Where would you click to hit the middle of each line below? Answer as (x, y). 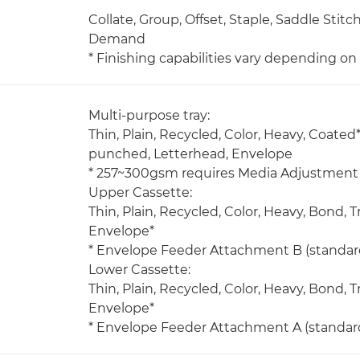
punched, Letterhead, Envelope (190, 154)
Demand (117, 39)
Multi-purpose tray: (149, 115)
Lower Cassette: (139, 270)
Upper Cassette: (140, 192)
